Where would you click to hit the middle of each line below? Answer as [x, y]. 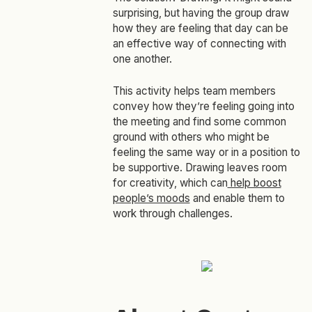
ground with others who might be [191, 137]
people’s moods [151, 198]
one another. [142, 59]
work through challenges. [172, 214]
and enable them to [237, 198]
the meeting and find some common [199, 122]
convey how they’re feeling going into [203, 107]
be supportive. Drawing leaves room [200, 168]
